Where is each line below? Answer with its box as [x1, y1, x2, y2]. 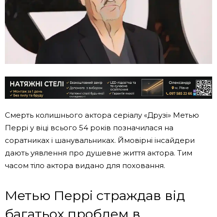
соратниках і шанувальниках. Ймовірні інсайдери [5, 135, 195, 145]
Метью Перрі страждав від [5, 187, 185, 203]
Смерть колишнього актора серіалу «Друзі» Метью [5, 110, 199, 120]
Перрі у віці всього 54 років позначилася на [5, 123, 173, 132]
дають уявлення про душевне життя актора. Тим [5, 148, 192, 157]
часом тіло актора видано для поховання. [5, 160, 165, 170]
